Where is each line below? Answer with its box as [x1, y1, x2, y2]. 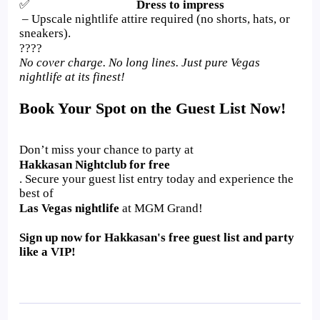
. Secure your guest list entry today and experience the [19, 172, 294, 186]
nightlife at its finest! [19, 70, 126, 84]
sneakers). [19, 26, 71, 40]
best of [19, 186, 54, 200]
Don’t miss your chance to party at [19, 143, 194, 156]
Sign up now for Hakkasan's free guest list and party [19, 231, 295, 244]
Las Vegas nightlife [19, 201, 120, 215]
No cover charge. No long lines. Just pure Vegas [19, 56, 261, 69]
